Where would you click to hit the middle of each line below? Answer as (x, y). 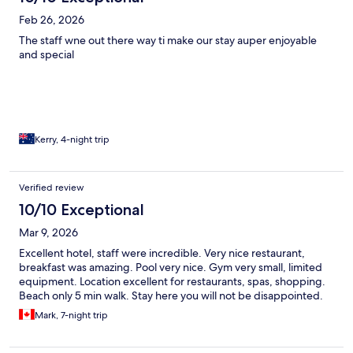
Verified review (52, 187)
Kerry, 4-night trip (72, 139)
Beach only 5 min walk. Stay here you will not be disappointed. (171, 295)
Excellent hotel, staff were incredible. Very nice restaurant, (162, 253)
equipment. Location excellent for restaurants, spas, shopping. (172, 281)
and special (46, 54)
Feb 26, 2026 (52, 19)
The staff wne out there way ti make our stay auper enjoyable (168, 40)
